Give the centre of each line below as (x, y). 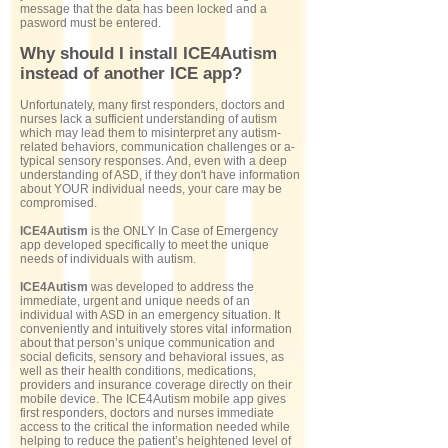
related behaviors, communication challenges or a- (157, 147)
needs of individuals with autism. (108, 259)
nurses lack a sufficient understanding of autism (148, 119)
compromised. (58, 203)
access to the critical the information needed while (155, 427)
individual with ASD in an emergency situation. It (150, 315)
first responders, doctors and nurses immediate (147, 413)
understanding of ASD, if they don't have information (160, 175)
